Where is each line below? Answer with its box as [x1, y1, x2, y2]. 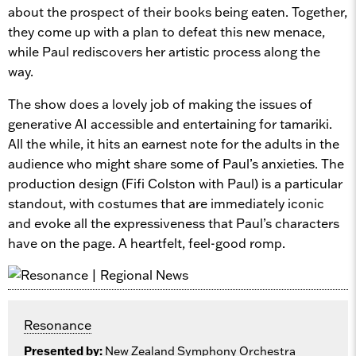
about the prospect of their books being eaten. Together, [8, 3, 347, 20]
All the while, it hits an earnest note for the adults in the [8, 135, 339, 152]
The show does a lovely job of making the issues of [8, 95, 312, 112]
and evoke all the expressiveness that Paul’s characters [8, 215, 339, 231]
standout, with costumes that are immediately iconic [8, 195, 324, 211]
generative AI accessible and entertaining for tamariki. [8, 115, 332, 132]
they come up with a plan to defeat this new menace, [8, 23, 325, 40]
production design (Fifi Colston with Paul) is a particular [8, 175, 342, 192]
